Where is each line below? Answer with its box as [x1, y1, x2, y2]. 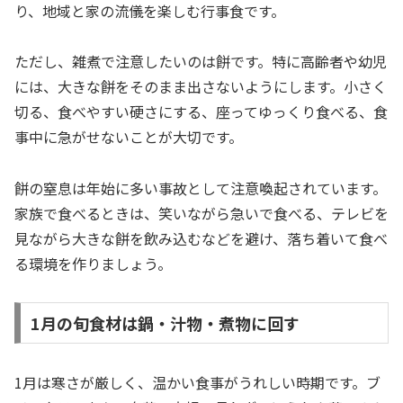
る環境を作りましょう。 [14, 253, 172, 275]
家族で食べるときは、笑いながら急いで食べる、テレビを [14, 202, 389, 225]
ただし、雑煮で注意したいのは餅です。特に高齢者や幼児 [14, 50, 387, 73]
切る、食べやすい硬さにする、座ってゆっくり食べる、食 [14, 101, 388, 123]
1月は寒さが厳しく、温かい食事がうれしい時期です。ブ [14, 371, 381, 393]
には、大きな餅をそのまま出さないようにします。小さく [14, 76, 387, 98]
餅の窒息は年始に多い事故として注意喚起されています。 [14, 177, 387, 200]
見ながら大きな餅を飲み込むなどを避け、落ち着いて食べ [14, 228, 388, 250]
